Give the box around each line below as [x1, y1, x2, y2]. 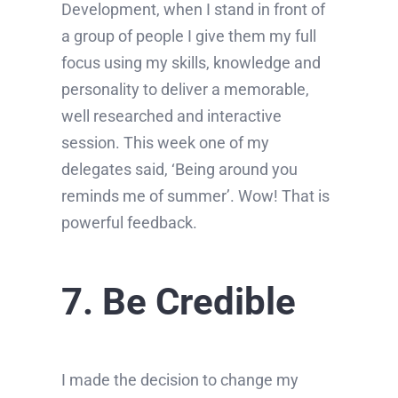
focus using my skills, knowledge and [60, 53, 321, 73]
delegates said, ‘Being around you [60, 160, 298, 179]
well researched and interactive [60, 107, 282, 126]
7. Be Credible [60, 280, 296, 324]
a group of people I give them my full [60, 27, 316, 46]
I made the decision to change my [60, 370, 298, 390]
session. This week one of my [60, 133, 269, 153]
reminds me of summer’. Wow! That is [60, 187, 330, 206]
